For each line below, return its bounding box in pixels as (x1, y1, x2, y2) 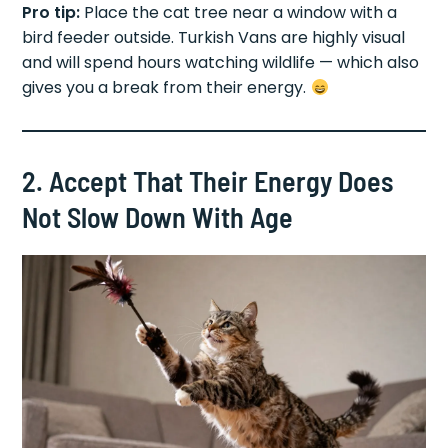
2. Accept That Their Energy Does (22, 164, 394, 199)
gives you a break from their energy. (22, 76, 311, 100)
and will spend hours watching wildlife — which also (22, 51, 420, 75)
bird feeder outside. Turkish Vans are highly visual (22, 26, 406, 50)
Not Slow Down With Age (22, 200, 294, 235)
